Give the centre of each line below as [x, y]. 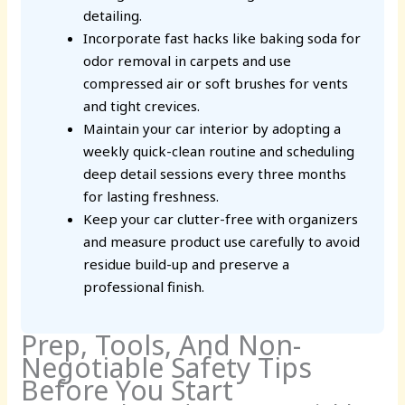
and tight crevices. [142, 106]
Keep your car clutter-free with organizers [221, 219]
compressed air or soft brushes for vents [216, 84]
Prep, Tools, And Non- [161, 344]
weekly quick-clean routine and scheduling [219, 151]
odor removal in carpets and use [188, 61]
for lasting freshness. [151, 197]
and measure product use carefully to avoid [222, 242]
